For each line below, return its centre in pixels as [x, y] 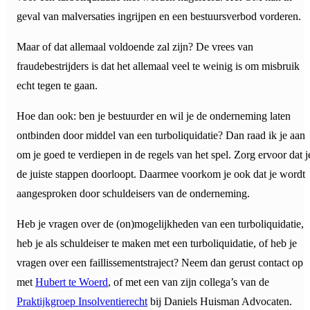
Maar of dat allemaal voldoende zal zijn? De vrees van [135, 47]
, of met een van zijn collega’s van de [189, 282]
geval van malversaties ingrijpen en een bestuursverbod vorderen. [159, 17]
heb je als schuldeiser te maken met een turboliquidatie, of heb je [157, 244]
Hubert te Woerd [72, 282]
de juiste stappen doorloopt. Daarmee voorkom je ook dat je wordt [161, 174]
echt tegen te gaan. [57, 86]
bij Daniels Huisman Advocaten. [220, 302]
